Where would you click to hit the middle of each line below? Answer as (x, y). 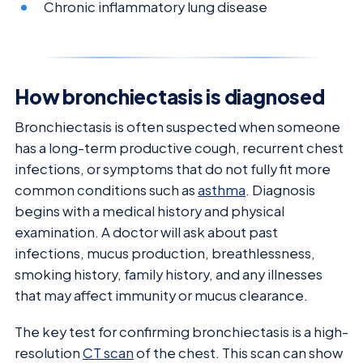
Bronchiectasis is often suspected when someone (177, 127)
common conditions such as (106, 190)
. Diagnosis (280, 190)
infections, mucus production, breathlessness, (165, 254)
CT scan (108, 352)
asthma (222, 190)
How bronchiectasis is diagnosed (170, 97)
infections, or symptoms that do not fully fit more (173, 169)
